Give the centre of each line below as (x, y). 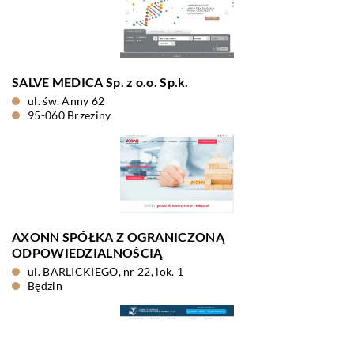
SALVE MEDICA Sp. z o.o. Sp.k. (100, 82)
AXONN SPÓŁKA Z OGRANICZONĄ (118, 237)
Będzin (45, 286)
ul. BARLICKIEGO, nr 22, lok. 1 (105, 271)
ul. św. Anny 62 (66, 101)
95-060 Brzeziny (70, 115)
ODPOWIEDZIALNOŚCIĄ (87, 252)
